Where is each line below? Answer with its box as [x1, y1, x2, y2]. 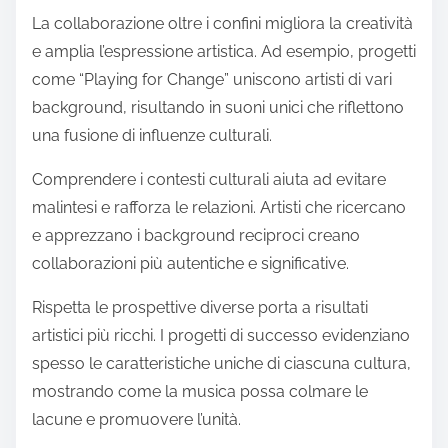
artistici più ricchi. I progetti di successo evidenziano [32, 325, 410, 345]
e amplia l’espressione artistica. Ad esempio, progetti [32, 41, 416, 61]
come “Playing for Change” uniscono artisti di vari [32, 69, 392, 89]
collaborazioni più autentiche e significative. [32, 253, 349, 273]
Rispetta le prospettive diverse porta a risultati [32, 297, 368, 317]
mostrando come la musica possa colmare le [32, 381, 368, 401]
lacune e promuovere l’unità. [32, 409, 241, 429]
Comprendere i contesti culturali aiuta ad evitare [32, 169, 386, 189]
